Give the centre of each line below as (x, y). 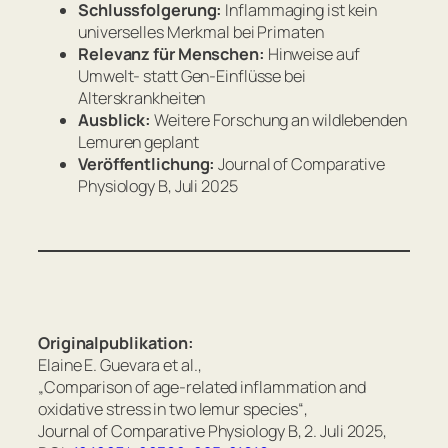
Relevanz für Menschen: (171, 53)
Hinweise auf (312, 53)
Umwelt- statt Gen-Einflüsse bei (192, 75)
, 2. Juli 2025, (342, 431)
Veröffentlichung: (147, 163)
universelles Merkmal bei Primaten (201, 31)
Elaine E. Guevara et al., (120, 365)
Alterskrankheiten (142, 97)
